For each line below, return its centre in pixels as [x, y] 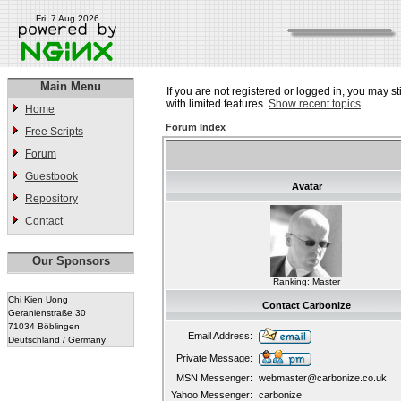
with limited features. [218, 104]
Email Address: [220, 336]
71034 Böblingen [44, 326]
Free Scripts [54, 132]
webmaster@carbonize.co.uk [323, 378]
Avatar [307, 186]
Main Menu [71, 86]
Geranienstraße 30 [47, 313]
